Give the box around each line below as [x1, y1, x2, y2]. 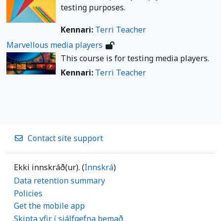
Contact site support [28, 133, 103, 144]
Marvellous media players [6, 39, 103, 51]
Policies [14, 187, 42, 199]
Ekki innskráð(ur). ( [14, 162, 84, 173]
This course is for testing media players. [61, 53, 209, 64]
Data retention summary [14, 175, 105, 186]
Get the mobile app [14, 200, 85, 212]
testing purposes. [61, 2, 125, 13]
